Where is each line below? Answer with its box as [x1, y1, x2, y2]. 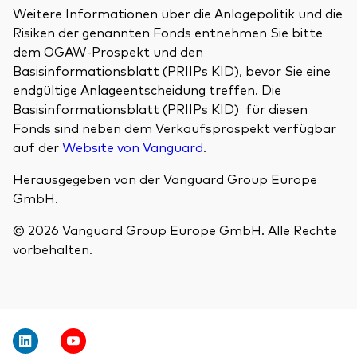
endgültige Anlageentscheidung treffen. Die [13, 80, 281, 98]
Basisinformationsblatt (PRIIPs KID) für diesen [13, 99, 308, 117]
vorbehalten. [13, 239, 92, 257]
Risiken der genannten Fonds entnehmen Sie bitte [13, 22, 323, 41]
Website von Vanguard [62, 137, 203, 155]
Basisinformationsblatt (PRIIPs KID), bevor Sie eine [13, 61, 331, 79]
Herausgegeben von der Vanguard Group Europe [13, 169, 317, 187]
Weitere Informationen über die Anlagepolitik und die [13, 3, 343, 22]
